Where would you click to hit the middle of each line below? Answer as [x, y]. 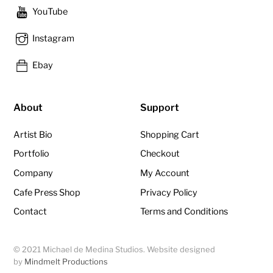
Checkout [160, 154]
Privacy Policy [169, 192]
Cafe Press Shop [47, 192]
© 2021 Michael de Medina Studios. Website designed [115, 249]
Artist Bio [33, 134]
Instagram [53, 39]
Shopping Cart [170, 134]
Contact [30, 212]
